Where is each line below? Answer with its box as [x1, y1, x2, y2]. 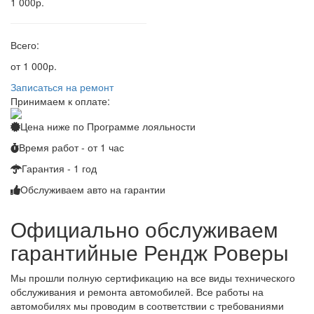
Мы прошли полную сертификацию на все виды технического [11, 270, 295, 285]
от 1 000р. [11, 58, 57, 73]
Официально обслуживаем [11, 213, 278, 244]
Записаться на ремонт [11, 79, 114, 94]
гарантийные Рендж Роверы [11, 236, 289, 267]
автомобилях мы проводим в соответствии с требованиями [11, 298, 284, 313]
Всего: [11, 37, 39, 52]
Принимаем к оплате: [11, 93, 110, 108]
